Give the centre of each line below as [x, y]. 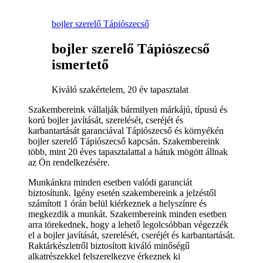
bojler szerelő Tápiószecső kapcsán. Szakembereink [124, 141]
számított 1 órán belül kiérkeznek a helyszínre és [117, 203]
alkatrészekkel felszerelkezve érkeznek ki [104, 256]
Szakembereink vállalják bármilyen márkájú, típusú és [128, 109]
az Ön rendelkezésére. [69, 162]
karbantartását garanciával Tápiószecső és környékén [126, 130]
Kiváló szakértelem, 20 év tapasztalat [120, 89]
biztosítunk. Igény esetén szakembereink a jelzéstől [122, 193]
